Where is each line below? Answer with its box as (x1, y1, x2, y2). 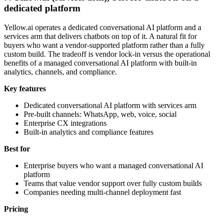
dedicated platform (4, 2, 80, 13)
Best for (4, 144, 30, 153)
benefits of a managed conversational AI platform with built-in (4, 58, 197, 67)
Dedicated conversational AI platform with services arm (24, 101, 196, 110)
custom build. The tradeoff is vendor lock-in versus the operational (4, 49, 210, 58)
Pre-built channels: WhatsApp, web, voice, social (24, 110, 177, 118)
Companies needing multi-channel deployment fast (24, 187, 181, 196)
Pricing (4, 204, 28, 213)
